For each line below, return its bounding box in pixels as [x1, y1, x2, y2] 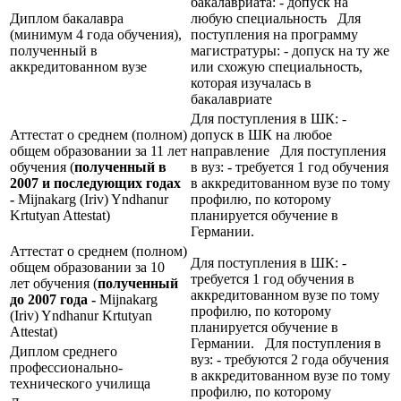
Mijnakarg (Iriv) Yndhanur [18, 191, 168, 207]
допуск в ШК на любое [191, 126, 332, 142]
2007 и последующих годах [10, 175, 181, 191]
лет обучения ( [10, 275, 98, 291]
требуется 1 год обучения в [191, 270, 354, 286]
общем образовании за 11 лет [10, 142, 187, 158]
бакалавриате [191, 90, 272, 107]
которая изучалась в [191, 74, 311, 90]
